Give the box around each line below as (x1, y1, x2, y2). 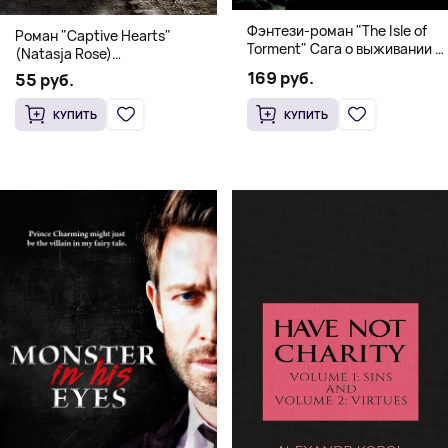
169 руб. (246, 66, 314, 89)
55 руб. (15, 68, 74, 91)
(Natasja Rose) (15, 43, 112, 63)
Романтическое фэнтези (15, 61, 179, 81)
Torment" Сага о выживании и (246, 38, 443, 58)
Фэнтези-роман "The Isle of (246, 20, 427, 40)
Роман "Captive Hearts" (15, 25, 171, 45)
